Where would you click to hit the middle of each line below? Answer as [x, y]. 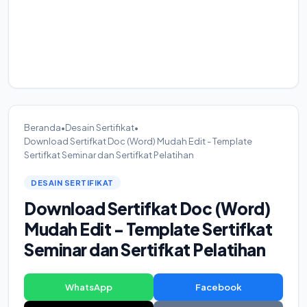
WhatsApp [89, 287]
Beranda [42, 127]
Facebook [218, 287]
